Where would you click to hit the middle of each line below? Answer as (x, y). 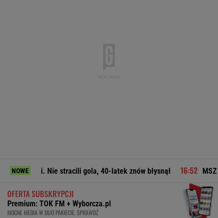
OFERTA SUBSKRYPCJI (40, 194)
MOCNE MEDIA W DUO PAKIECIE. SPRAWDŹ (53, 213)
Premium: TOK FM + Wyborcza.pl (59, 204)
